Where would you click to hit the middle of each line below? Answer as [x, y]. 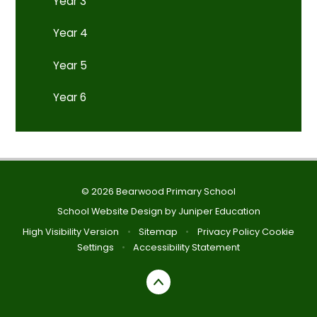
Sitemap [158, 231]
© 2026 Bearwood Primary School [158, 191]
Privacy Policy [228, 231]
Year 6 [70, 98]
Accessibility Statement [187, 247]
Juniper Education [219, 212]
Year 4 [71, 33]
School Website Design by [117, 212]
